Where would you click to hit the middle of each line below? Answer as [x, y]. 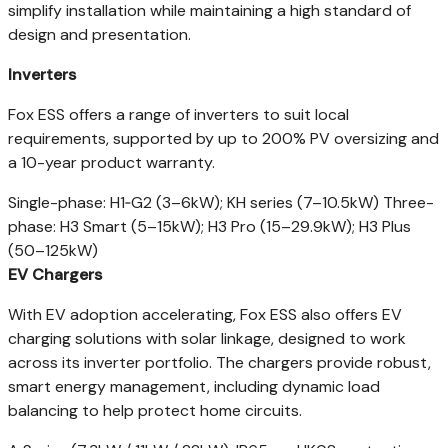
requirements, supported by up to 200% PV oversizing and [223, 138]
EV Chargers [55, 274]
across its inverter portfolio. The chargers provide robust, [219, 362]
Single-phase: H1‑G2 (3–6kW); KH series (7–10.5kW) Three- [221, 202]
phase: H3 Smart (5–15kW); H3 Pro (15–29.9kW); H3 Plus [209, 226]
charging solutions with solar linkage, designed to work [207, 338]
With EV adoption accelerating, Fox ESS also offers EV [205, 314]
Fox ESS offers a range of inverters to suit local [178, 114]
